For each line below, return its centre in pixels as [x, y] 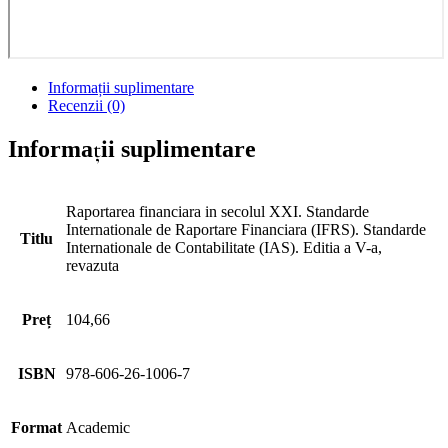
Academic [98, 428]
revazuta [92, 266]
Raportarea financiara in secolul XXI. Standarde [217, 212]
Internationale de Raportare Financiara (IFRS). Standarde [246, 230]
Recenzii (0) [86, 106]
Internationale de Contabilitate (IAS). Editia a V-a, [224, 248]
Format [36, 428]
